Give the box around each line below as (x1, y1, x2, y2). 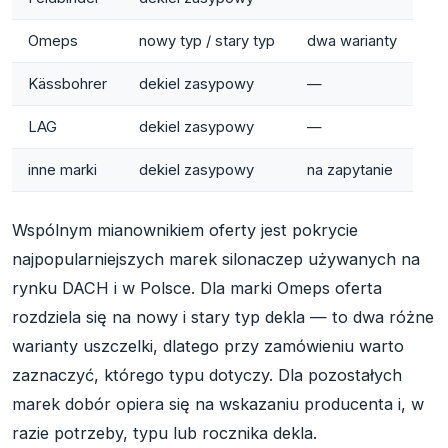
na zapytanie (307, 160, 393, 179)
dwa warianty (307, 31, 397, 50)
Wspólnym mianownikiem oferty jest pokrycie (12, 219, 358, 240)
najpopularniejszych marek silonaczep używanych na (12, 248, 420, 269)
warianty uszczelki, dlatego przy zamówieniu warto (12, 335, 404, 356)
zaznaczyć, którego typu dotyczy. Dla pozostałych (12, 364, 402, 385)
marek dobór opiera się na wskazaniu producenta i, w (12, 393, 424, 414)
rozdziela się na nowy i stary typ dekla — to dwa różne (12, 306, 434, 327)
